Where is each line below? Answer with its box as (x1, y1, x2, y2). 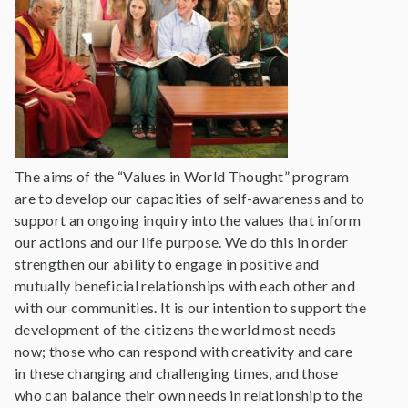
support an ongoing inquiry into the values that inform (15, 211, 362, 229)
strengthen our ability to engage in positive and (15, 255, 320, 272)
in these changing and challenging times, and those (15, 364, 339, 382)
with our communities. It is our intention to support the (15, 299, 366, 316)
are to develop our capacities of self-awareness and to (15, 189, 365, 207)
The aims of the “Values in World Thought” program (15, 168, 350, 185)
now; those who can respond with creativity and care (15, 342, 353, 360)
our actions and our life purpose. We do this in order (15, 233, 348, 250)
